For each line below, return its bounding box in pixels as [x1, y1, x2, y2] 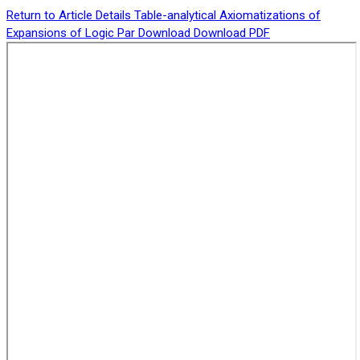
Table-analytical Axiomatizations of [134, 8, 321, 22]
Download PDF [194, 26, 270, 40]
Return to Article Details [6, 8, 134, 22]
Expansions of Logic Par [6, 26, 138, 40]
